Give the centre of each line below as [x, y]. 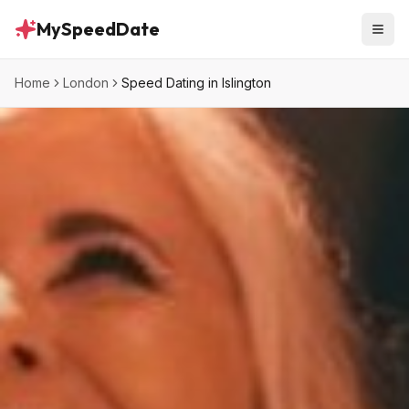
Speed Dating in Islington [196, 83]
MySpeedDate [98, 29]
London [86, 83]
